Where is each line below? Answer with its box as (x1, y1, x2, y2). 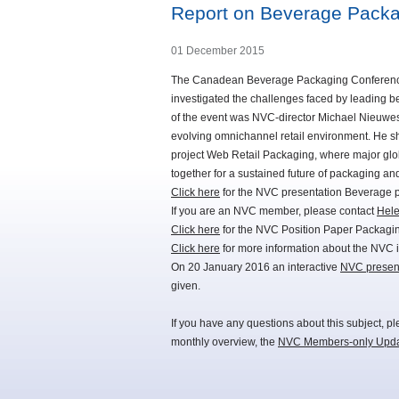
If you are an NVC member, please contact (171, 205, 377, 218)
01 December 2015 (171, 45, 265, 58)
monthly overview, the (171, 336, 278, 349)
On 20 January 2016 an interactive (171, 261, 340, 274)
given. (171, 280, 200, 293)
